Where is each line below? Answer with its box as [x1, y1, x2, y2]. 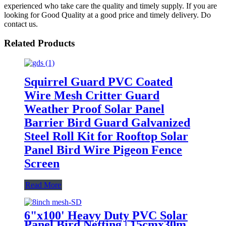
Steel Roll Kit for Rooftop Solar [24, 129, 188, 143]
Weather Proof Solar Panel [24, 102, 164, 116]
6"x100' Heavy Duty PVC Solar [24, 208, 188, 222]
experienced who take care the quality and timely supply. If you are [4, 1, 217, 10]
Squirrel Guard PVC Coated [24, 75, 173, 88]
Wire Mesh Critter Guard [24, 88, 159, 102]
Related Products [4, 38, 75, 49]
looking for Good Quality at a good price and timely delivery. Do [4, 10, 211, 19]
